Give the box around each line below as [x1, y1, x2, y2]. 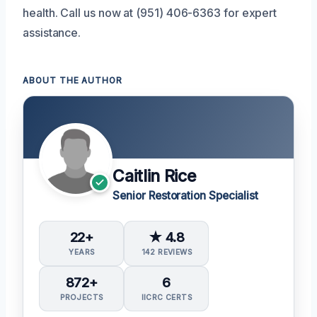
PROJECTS [60, 293, 103, 302]
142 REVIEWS [141, 247, 192, 256]
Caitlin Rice [113, 166, 197, 186]
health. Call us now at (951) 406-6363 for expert [23, 5, 277, 20]
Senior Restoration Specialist [113, 188, 259, 202]
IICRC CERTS [141, 293, 192, 302]
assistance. [23, 25, 81, 40]
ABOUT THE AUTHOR [23, 75, 123, 86]
